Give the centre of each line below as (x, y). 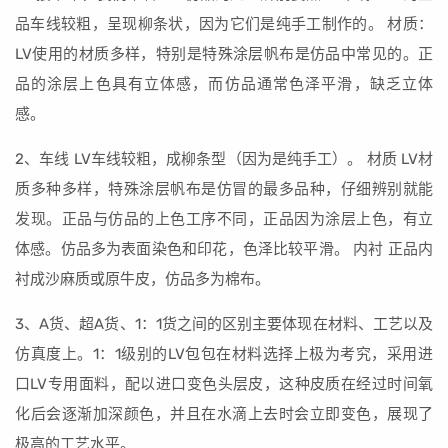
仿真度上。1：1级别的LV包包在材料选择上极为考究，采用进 (224, 354)
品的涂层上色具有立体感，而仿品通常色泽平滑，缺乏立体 (224, 84)
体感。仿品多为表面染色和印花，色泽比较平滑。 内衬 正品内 (224, 249)
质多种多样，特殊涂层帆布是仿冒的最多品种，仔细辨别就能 (224, 189)
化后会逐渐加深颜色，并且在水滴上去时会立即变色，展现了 (224, 414)
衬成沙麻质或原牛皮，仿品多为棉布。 (142, 279)
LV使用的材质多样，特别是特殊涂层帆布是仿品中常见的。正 (224, 54)
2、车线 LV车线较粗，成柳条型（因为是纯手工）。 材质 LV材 (224, 159)
